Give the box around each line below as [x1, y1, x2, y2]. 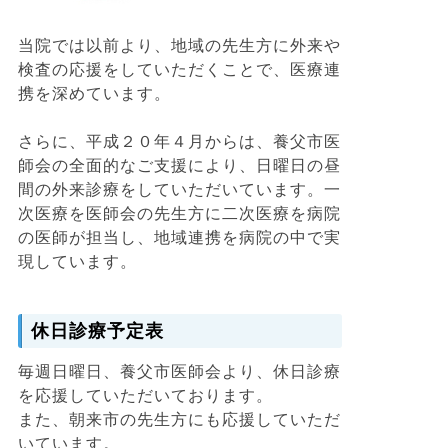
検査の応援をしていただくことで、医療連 [18, 61, 341, 78]
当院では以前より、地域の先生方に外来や [18, 37, 341, 54]
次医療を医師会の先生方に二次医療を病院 [18, 205, 341, 222]
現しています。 [18, 253, 137, 270]
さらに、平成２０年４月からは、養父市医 [18, 133, 341, 150]
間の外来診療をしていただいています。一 [18, 181, 341, 198]
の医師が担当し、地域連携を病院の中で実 [18, 229, 341, 246]
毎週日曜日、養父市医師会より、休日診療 [18, 363, 341, 380]
